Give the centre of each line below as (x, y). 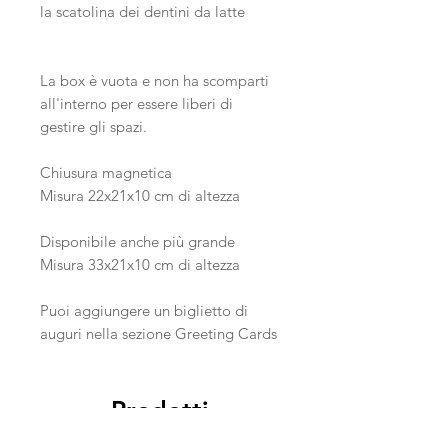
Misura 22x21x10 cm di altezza (140, 195)
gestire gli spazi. (93, 126)
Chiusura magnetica (106, 172)
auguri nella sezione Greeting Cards (158, 333)
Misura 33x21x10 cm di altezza (140, 264)
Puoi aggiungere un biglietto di (144, 310)
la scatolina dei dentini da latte (142, 11)
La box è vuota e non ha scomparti (154, 80)
